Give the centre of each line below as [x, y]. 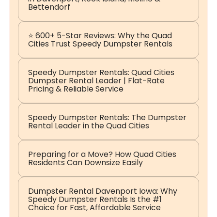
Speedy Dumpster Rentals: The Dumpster [107, 118]
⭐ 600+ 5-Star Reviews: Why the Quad [100, 36]
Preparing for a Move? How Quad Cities [102, 155]
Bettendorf [49, 7]
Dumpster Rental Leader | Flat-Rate [96, 81]
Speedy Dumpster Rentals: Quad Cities [101, 73]
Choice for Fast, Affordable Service [94, 208]
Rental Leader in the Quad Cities [89, 126]
